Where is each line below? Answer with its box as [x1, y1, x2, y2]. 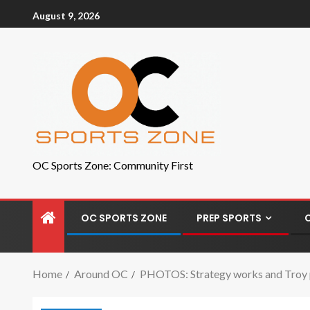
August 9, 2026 [33, 9, 100, 21]
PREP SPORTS [197, 211, 262, 225]
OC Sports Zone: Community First [33, 158, 193, 172]
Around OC [74, 267, 128, 280]
